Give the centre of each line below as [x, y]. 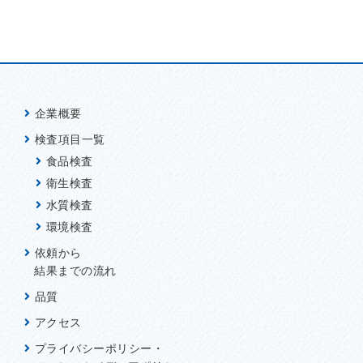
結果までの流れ [75, 270]
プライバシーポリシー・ [99, 348]
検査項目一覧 [70, 139]
